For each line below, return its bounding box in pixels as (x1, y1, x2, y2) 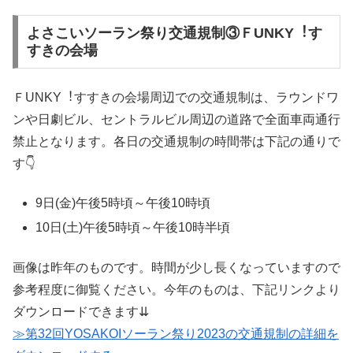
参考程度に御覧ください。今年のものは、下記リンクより (13, 282, 340, 296)
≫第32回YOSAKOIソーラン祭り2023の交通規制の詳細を (13, 326, 339, 340)
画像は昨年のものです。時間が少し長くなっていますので (13, 260, 340, 274)
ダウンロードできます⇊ (13, 304, 149, 318)
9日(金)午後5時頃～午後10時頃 (35, 196, 211, 210)
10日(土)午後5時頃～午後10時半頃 (35, 221, 231, 235)
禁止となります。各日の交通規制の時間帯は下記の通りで (13, 134, 340, 148)
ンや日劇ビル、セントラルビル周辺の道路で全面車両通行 (13, 112, 340, 126)
